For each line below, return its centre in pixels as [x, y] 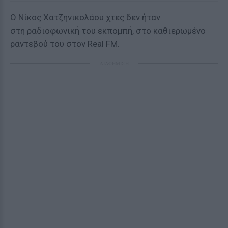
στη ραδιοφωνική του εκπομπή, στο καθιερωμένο [108, 31]
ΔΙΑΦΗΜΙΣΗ [114, 63]
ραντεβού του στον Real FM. [65, 44]
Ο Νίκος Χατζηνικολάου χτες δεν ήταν [85, 17]
